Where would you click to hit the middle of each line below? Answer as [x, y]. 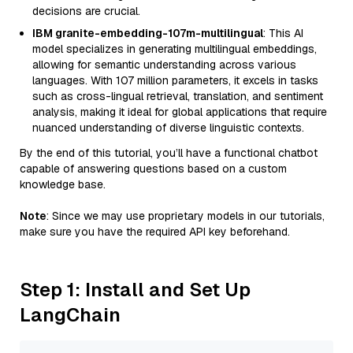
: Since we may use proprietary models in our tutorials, [186, 216]
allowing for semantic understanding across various [164, 65]
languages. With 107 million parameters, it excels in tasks [175, 80]
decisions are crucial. [86, 11]
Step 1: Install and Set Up [135, 290]
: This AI [283, 33]
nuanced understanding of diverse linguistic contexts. [168, 128]
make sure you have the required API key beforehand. [155, 232]
